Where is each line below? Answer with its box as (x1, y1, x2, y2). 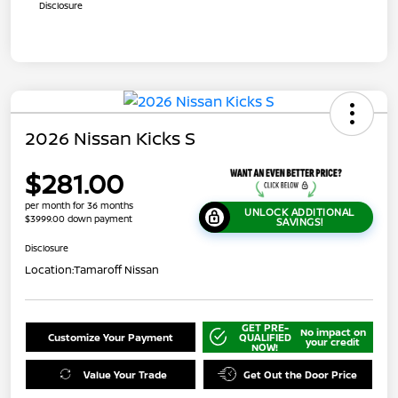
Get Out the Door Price (243, 367, 358, 381)
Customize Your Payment (47, 330, 173, 344)
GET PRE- (241, 320, 289, 334)
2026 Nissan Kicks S (25, 125, 195, 150)
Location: (25, 261, 74, 277)
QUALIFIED (238, 330, 291, 344)
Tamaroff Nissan (74, 261, 159, 277)
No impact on (299, 325, 366, 339)
